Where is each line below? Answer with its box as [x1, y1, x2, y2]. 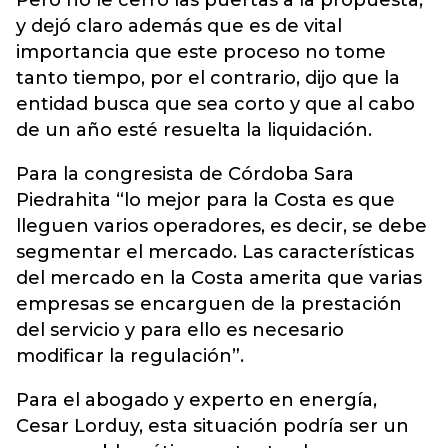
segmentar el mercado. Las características [16, 241, 414, 263]
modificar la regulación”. [16, 345, 244, 367]
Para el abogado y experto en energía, [16, 389, 377, 411]
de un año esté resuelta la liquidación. [16, 119, 372, 141]
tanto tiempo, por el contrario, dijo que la [16, 67, 400, 89]
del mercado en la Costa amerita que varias [16, 267, 422, 289]
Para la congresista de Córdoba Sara [16, 163, 354, 185]
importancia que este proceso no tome [16, 41, 386, 63]
